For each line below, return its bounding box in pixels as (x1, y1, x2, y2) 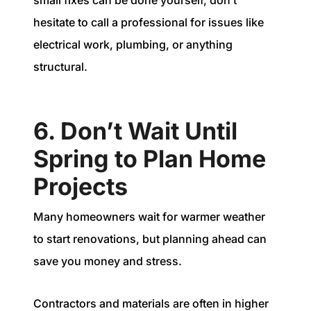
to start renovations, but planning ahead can (33, 232, 267, 246)
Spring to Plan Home (33, 144, 266, 174)
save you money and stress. (33, 254, 182, 269)
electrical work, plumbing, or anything (33, 37, 233, 52)
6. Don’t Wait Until (33, 117, 237, 146)
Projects (33, 172, 128, 201)
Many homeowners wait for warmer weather (33, 210, 265, 224)
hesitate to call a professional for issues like (33, 15, 264, 30)
